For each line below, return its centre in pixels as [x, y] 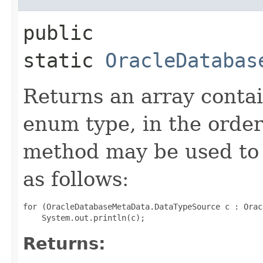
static [64, 60]
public [58, 33]
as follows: [76, 179]
